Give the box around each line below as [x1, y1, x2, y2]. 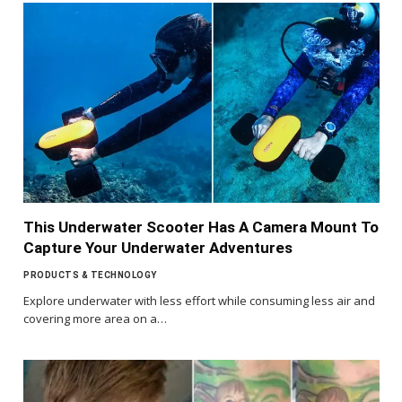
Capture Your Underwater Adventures [23, 239, 293, 258]
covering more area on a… [23, 310, 167, 328]
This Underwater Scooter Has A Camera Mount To [23, 218, 379, 237]
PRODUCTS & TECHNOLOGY [23, 270, 157, 281]
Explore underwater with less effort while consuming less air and [23, 293, 375, 310]
